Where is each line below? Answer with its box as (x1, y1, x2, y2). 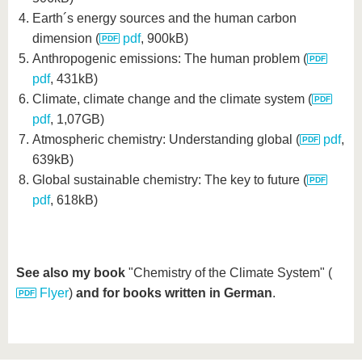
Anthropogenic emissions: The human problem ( (32, 52, 307, 65)
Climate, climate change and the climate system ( (32, 92, 312, 106)
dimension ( (32, 32, 99, 45)
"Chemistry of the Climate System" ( (125, 266, 332, 280)
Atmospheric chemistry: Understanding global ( (32, 133, 300, 146)
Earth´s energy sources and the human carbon (32, 11, 297, 25)
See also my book (16, 266, 125, 280)
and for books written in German (76, 286, 272, 300)
